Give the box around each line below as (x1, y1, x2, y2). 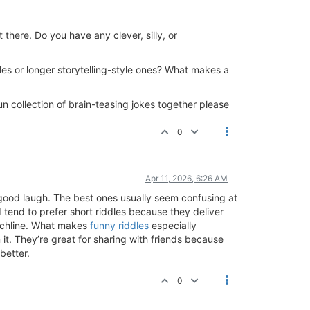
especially (149, 219, 197, 231)
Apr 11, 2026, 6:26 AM (145, 172, 228, 183)
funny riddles (90, 219, 149, 231)
